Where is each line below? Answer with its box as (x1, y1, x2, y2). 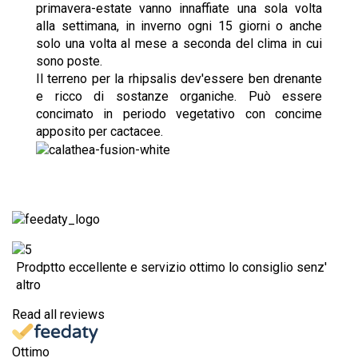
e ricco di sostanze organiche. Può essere (36, 89, 322, 105)
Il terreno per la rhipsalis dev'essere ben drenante (36, 71, 322, 87)
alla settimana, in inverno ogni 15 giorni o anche (36, 18, 322, 34)
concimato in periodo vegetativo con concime (36, 106, 322, 122)
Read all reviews (12, 306, 105, 322)
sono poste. (36, 54, 102, 70)
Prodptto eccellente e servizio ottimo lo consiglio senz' (16, 259, 327, 275)
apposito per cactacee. (36, 124, 163, 140)
